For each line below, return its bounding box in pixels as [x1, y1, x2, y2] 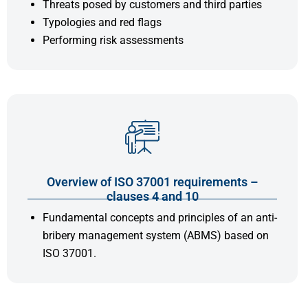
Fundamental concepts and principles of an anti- [43, 210, 277, 224]
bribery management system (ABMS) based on [43, 228, 269, 242]
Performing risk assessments [43, 33, 184, 47]
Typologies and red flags [43, 15, 162, 29]
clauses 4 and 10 [106, 188, 199, 203]
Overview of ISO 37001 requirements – [47, 174, 258, 189]
